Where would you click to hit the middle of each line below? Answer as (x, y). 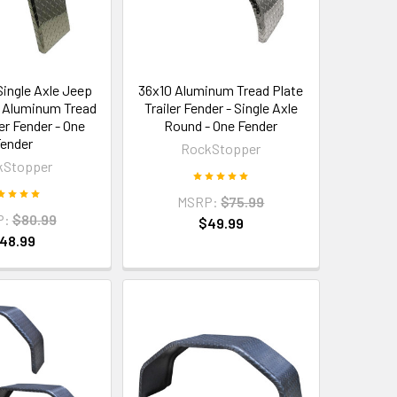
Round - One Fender (221, 126)
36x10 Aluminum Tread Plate (221, 90)
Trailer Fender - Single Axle (221, 108)
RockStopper (221, 149)
